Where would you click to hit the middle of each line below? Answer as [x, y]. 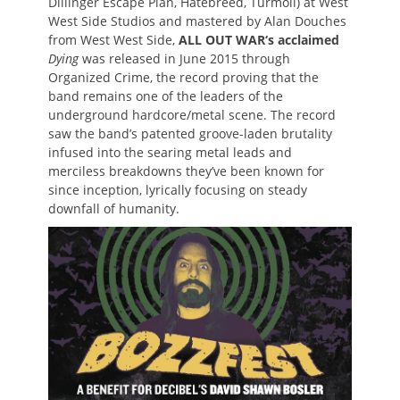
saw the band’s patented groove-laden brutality [190, 134]
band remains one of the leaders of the [166, 96]
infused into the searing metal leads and [170, 153]
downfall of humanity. [114, 209]
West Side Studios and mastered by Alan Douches [197, 21]
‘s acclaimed [302, 40]
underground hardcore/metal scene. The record [192, 115]
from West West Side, [113, 40]
